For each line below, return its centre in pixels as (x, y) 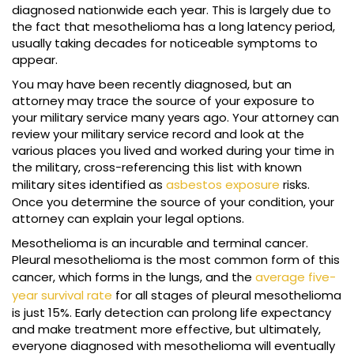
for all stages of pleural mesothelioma (227, 296)
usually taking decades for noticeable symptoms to (165, 43)
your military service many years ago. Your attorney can (175, 118)
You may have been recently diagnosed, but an (152, 85)
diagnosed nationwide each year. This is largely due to (171, 10)
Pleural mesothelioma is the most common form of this (176, 260)
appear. (35, 60)
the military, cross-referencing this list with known (157, 168)
